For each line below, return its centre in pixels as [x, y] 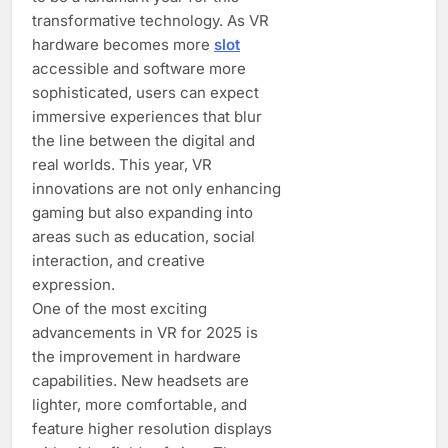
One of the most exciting [119, 308]
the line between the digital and [143, 140]
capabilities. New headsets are [140, 380]
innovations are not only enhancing [156, 188]
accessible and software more [139, 68]
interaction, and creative [118, 260]
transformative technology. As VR [150, 20]
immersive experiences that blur [147, 116]
